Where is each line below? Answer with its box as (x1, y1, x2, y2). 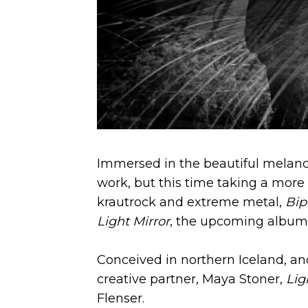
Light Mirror (96, 213, 170, 229)
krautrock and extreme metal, (96, 194, 285, 210)
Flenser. (96, 290, 144, 306)
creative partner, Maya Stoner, (96, 271, 283, 287)
